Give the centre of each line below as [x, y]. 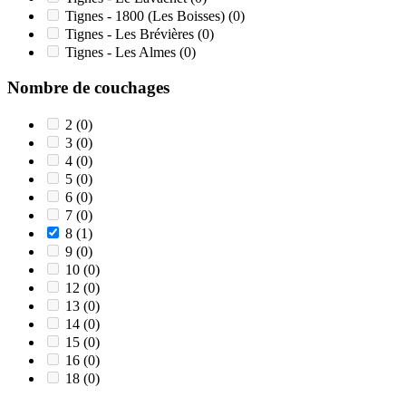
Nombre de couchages [88, 87]
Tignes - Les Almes [122, 53]
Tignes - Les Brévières [131, 34]
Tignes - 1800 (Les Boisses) [147, 16]
